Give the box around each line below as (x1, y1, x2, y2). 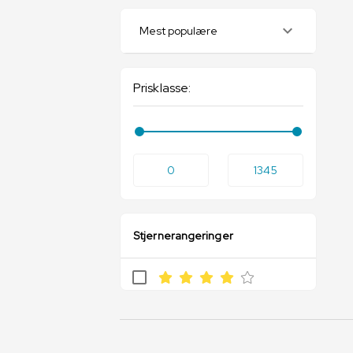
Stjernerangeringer (133, 229, 233, 243)
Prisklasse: (133, 80, 191, 96)
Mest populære (139, 24, 217, 38)
